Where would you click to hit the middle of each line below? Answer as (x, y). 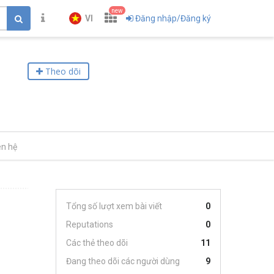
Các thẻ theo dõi (97, 243)
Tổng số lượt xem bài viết (114, 206)
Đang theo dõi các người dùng (123, 261)
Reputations (90, 224)
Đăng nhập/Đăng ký (173, 18)
